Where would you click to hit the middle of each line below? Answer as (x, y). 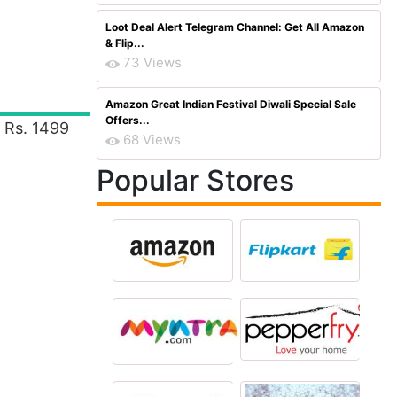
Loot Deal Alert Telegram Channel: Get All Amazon (235, 27)
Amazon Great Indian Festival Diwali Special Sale (231, 104)
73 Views (152, 62)
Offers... (128, 120)
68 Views (152, 140)
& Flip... (125, 43)
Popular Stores (195, 180)
